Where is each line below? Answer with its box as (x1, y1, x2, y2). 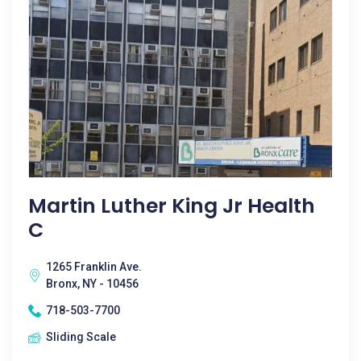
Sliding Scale (46, 330, 116, 343)
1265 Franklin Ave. (46, 260, 142, 273)
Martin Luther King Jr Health (28, 192, 315, 220)
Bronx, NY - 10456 (46, 277, 139, 290)
